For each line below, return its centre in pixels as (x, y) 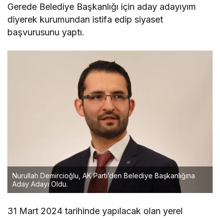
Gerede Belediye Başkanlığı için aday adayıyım (102, 6)
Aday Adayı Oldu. (40, 184)
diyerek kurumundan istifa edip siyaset (85, 19)
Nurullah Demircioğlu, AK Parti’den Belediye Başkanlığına (104, 176)
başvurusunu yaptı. (46, 32)
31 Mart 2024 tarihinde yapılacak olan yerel (95, 211)
